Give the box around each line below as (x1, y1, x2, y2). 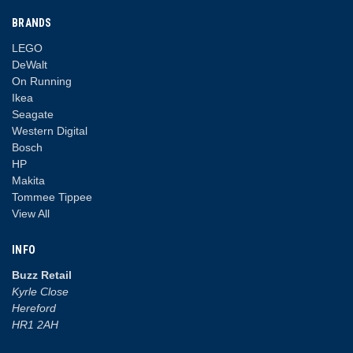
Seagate (12, 107, 54, 121)
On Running (12, 74, 72, 87)
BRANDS (12, 16, 52, 29)
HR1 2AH (12, 318, 58, 331)
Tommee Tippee (12, 190, 92, 203)
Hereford (12, 301, 56, 314)
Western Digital (12, 124, 87, 137)
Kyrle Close (12, 284, 69, 298)
